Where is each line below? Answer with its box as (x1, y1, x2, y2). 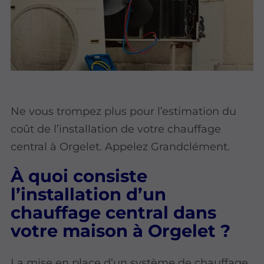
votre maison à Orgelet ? (11, 220, 231, 241)
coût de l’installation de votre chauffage (11, 122, 222, 136)
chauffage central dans (11, 202, 217, 223)
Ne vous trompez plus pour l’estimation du (11, 104, 237, 118)
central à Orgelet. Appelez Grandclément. (11, 140, 230, 154)
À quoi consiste (11, 165, 148, 186)
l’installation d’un (11, 183, 167, 204)
